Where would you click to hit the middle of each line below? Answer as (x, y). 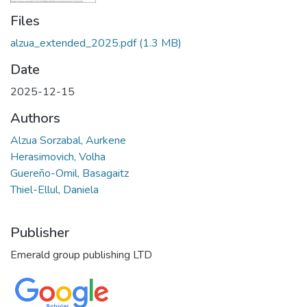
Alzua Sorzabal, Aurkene (68, 140)
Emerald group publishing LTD (81, 255)
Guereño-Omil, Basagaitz (70, 173)
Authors (35, 118)
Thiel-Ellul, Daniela (54, 189)
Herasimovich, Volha (58, 157)
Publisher (40, 232)
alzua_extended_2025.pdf (73, 43)
